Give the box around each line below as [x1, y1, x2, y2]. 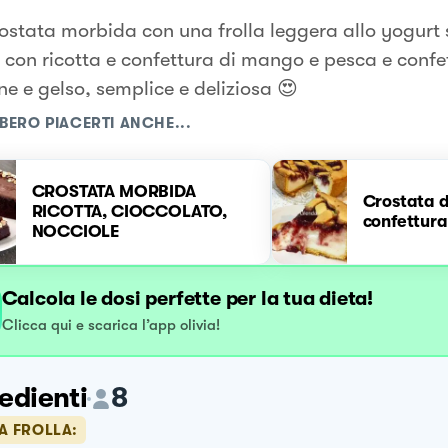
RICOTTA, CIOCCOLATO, [31, 202, 228, 221]
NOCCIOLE [31, 222, 120, 241]
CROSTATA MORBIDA [31, 182, 196, 201]
